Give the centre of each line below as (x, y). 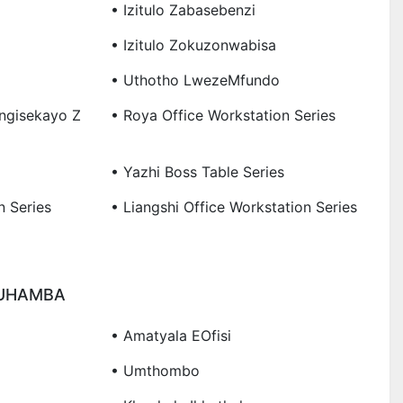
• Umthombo (155, 370)
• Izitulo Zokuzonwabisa (193, 45)
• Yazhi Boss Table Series (197, 171)
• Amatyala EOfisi (170, 335)
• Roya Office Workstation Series (223, 115)
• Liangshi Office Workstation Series (233, 206)
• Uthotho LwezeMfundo (195, 80)
